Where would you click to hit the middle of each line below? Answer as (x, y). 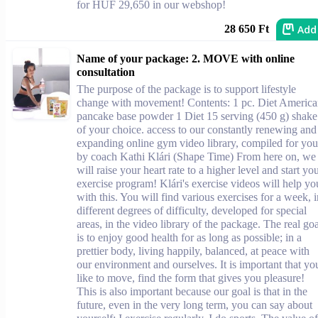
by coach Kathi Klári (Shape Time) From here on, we (196, 156)
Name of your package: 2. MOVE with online (186, 58)
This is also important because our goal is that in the (192, 291)
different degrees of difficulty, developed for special (192, 210)
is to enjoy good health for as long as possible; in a (189, 237)
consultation (106, 72)
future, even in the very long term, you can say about (194, 305)
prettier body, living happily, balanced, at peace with (193, 251)
